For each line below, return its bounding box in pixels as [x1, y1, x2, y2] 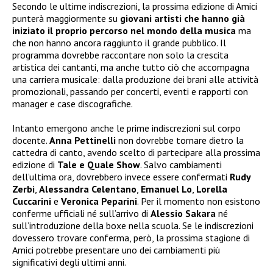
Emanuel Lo [141, 183, 192, 196]
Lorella [196, 183, 227, 196]
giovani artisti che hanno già [120, 12, 245, 25]
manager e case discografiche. [12, 97, 133, 110]
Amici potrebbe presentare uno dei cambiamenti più [12, 244, 220, 257]
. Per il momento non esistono [137, 195, 260, 208]
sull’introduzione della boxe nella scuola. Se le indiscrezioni [12, 219, 253, 232]
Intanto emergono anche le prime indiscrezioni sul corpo [12, 122, 241, 135]
